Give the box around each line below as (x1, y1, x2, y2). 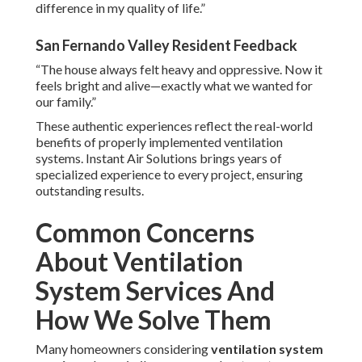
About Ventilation (36, 246, 243, 278)
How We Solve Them (36, 304, 271, 336)
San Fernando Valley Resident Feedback (36, 36, 297, 55)
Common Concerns (36, 217, 255, 249)
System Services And (36, 275, 275, 307)
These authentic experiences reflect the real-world (36, 118, 313, 134)
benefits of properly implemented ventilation (36, 134, 283, 150)
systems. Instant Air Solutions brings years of (36, 150, 282, 166)
